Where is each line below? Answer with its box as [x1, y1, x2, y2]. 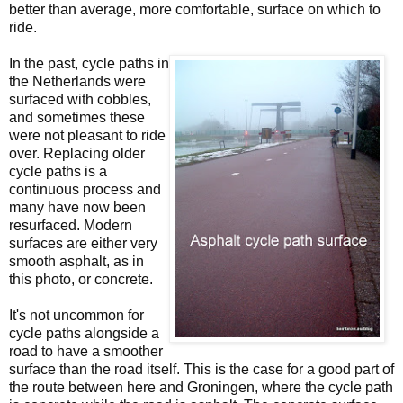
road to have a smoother [9, 343, 163, 359]
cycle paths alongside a [9, 325, 159, 341]
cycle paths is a [9, 163, 107, 179]
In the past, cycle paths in [9, 55, 169, 71]
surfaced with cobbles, [9, 91, 151, 107]
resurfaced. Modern [9, 217, 132, 233]
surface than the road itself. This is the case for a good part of [9, 361, 394, 377]
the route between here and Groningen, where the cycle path [9, 379, 393, 395]
